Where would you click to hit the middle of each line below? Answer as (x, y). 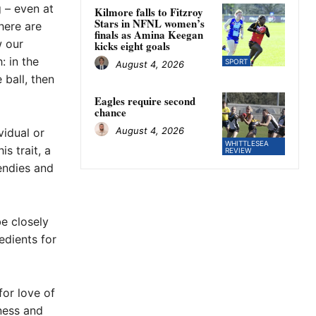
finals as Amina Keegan (149, 35)
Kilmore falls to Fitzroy (149, 12)
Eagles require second (145, 101)
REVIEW (238, 151)
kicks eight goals (132, 46)
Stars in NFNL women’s (150, 24)
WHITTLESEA (247, 144)
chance (110, 113)
